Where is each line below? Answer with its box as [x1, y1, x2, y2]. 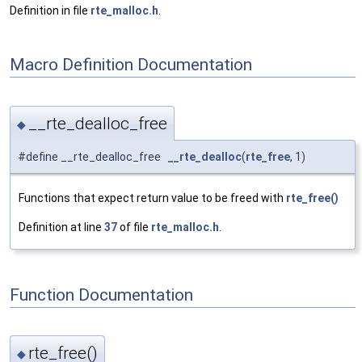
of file [117, 220, 151, 234]
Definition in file [10, 4, 90, 18]
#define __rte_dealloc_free [18, 149, 168, 163]
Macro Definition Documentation [10, 54, 252, 74]
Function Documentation [10, 284, 193, 305]
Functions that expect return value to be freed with [19, 191, 286, 204]
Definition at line [19, 220, 104, 234]
